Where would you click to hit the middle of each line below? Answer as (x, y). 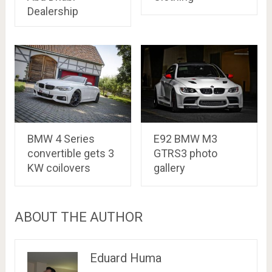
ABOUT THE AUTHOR (78, 217)
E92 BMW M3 (185, 138)
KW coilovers (59, 168)
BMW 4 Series (61, 138)
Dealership (53, 11)
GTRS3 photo (185, 153)
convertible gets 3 (70, 153)
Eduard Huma (126, 258)
